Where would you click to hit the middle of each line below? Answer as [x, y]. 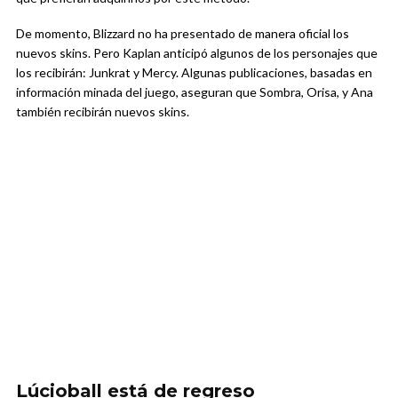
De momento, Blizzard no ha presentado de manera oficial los [183, 33]
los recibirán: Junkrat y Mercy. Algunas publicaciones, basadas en [194, 72]
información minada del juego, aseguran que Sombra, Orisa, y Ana [195, 92]
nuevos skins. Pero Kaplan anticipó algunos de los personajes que [197, 52]
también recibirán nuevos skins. [103, 111]
